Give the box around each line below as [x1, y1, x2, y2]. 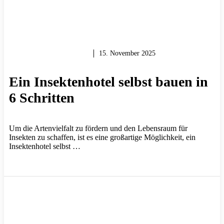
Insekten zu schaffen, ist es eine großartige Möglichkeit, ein [9, 133, 195, 142]
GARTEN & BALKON [14, 49, 83, 57]
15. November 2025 [99, 49, 155, 57]
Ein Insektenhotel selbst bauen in [9, 74, 208, 90]
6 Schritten [9, 90, 74, 106]
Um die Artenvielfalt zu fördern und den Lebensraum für [9, 124, 187, 133]
